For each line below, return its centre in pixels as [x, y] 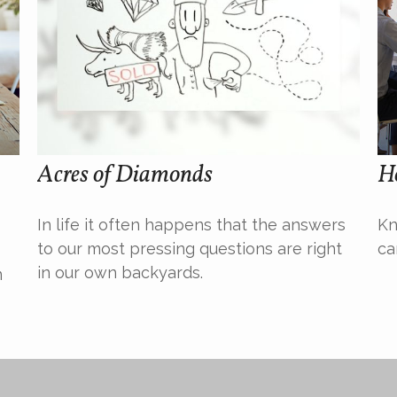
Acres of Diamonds [125, 176]
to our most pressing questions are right [190, 249]
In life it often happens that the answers [192, 225]
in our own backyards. [121, 273]
